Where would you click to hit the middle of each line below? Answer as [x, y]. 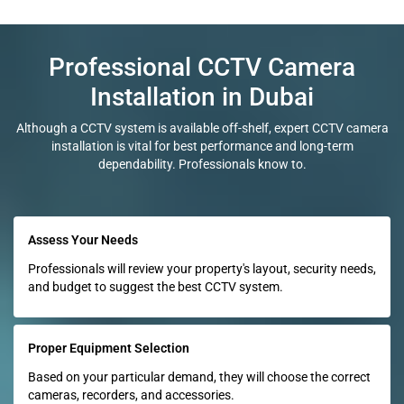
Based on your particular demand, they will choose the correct [199, 376]
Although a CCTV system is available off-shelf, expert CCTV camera [202, 128]
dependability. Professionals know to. [202, 164]
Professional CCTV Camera [202, 67]
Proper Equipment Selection [109, 348]
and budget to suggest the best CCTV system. [156, 286]
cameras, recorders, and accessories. [131, 395]
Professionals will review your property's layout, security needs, [202, 268]
